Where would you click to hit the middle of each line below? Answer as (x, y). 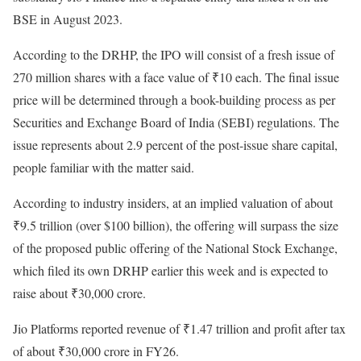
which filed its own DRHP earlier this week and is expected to (170, 271)
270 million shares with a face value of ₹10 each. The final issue (176, 77)
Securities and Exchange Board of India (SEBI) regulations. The (176, 122)
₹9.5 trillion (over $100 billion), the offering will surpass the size (176, 226)
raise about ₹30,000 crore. (79, 293)
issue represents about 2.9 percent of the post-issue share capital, (175, 145)
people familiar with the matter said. (104, 168)
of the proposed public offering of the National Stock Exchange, (175, 248)
